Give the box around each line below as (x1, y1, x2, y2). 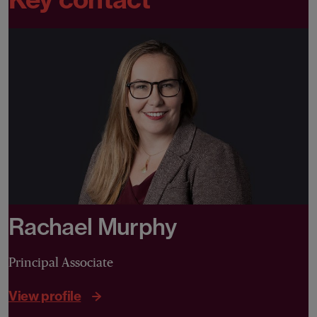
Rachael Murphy (8, 212, 177, 241)
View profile (8, 287, 81, 304)
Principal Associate (8, 255, 113, 270)
